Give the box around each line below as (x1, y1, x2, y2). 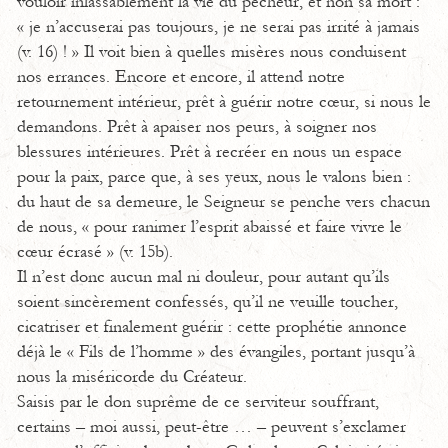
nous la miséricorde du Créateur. (17, 367, 247, 387)
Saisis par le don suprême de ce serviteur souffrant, (17, 392, 379, 412)
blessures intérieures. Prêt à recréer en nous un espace (17, 142, 402, 162)
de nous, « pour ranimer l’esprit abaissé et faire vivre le (17, 217, 402, 237)
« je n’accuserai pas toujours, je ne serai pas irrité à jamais (17, 17, 420, 37)
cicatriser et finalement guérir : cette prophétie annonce (17, 317, 407, 337)
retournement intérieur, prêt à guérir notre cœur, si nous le (17, 92, 431, 112)
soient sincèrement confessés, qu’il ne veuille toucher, (17, 292, 398, 312)
